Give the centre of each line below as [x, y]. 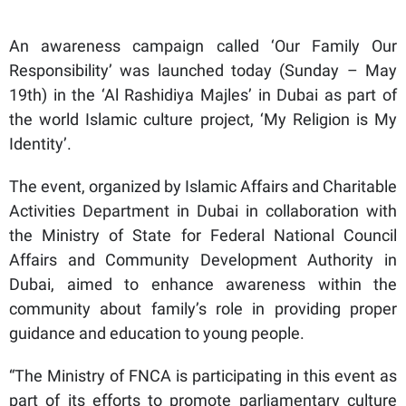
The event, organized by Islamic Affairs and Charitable [203, 187]
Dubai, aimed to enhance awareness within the [203, 285]
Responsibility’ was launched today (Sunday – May [203, 71]
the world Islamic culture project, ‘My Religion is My [203, 120]
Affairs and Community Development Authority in [203, 260]
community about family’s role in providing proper [203, 309]
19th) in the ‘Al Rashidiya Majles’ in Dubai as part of [203, 95]
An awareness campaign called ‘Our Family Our [203, 46]
